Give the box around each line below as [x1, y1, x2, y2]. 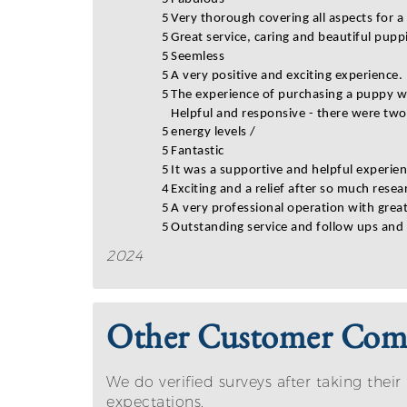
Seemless [171, 50, 224, 64]
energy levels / [171, 125, 259, 139]
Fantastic [171, 144, 224, 158]
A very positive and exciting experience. [171, 69, 402, 83]
